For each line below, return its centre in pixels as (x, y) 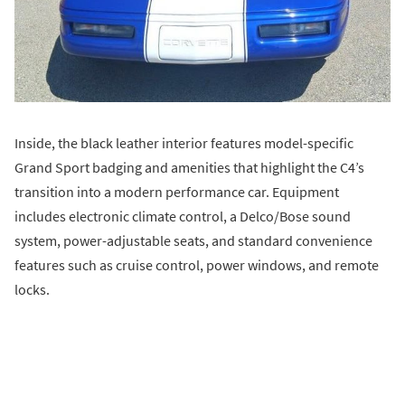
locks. (32, 290)
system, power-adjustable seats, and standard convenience (193, 241)
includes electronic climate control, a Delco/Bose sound (183, 217)
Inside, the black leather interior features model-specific (184, 143)
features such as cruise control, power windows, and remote (197, 265)
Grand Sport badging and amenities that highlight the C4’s (189, 168)
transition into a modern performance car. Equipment (177, 192)
